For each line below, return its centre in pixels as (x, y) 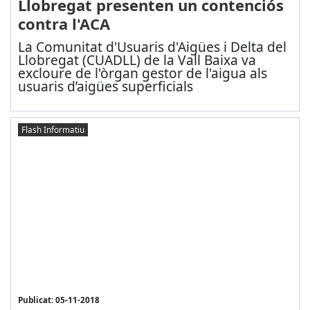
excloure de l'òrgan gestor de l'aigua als (142, 73)
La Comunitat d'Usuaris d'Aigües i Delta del (152, 47)
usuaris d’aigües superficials (105, 86)
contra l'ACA (64, 24)
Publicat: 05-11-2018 (58, 300)
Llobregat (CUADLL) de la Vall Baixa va (137, 60)
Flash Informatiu (53, 129)
